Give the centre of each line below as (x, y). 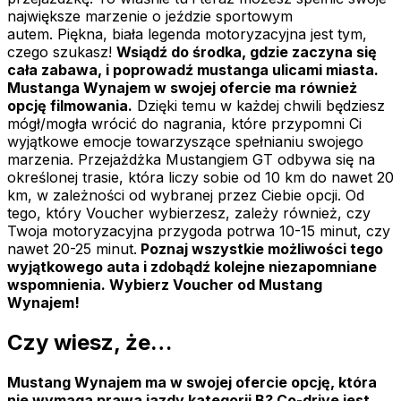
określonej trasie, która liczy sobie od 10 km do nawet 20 (200, 178)
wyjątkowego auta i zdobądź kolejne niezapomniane (192, 267)
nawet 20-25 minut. (72, 249)
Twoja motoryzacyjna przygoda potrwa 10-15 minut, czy (199, 231)
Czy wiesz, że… (90, 343)
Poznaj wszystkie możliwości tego (260, 249)
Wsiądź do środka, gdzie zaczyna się (247, 52)
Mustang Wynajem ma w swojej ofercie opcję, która (192, 383)
